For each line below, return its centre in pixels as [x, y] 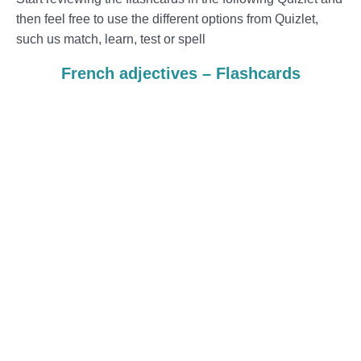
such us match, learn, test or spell [111, 39]
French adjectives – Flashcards [180, 73]
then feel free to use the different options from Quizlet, [167, 19]
